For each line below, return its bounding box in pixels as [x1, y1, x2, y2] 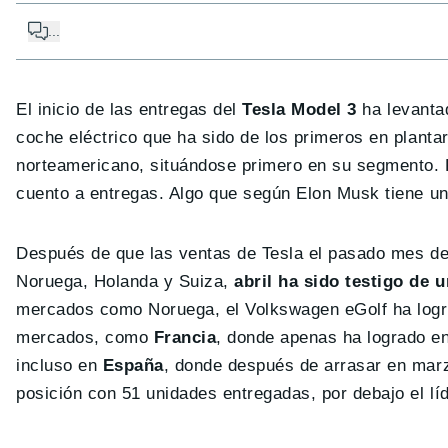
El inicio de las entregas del [16, 99, 243, 119]
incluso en [16, 355, 103, 375]
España [102, 355, 164, 375]
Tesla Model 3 [242, 99, 357, 119]
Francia [148, 327, 217, 347]
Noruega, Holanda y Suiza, [16, 271, 235, 291]
